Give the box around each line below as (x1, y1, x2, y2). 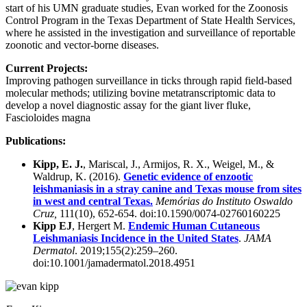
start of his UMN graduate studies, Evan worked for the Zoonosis (5, 2, 288, 14)
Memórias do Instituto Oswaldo (156, 195, 293, 208)
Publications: (5, 135, 69, 147)
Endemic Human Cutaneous (128, 220, 260, 232)
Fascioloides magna (5, 112, 90, 124)
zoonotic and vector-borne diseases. (5, 39, 162, 51)
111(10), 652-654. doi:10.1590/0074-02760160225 (57, 208, 280, 220)
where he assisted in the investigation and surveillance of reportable (5, 27, 295, 39)
